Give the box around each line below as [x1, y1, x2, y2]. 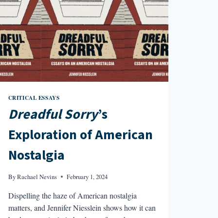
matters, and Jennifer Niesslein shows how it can [8, 202, 156, 213]
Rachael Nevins [17, 172, 57, 182]
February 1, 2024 [66, 172, 108, 182]
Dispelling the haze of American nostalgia [8, 190, 137, 201]
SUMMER [49, 40, 79, 50]
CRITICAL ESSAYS [8, 93, 60, 102]
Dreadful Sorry [8, 105, 98, 125]
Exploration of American [8, 125, 153, 145]
